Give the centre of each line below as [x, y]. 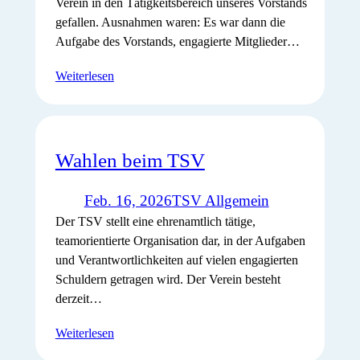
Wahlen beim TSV [130, 160]
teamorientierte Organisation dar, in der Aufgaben [180, 241]
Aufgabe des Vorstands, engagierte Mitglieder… [177, 41]
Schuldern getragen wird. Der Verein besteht [168, 280]
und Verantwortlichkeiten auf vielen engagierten [176, 260]
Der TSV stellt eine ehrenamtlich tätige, [155, 222]
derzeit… [78, 299]
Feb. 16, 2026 [128, 201]
